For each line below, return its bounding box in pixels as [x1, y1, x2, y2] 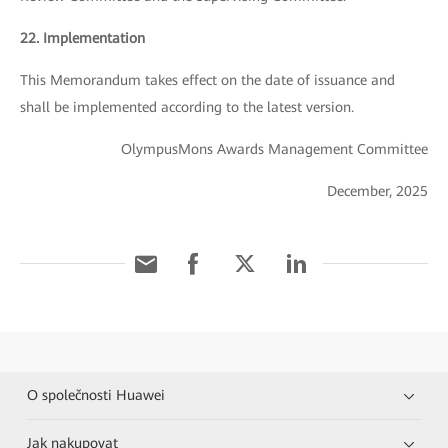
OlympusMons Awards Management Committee [121, 141, 428, 157]
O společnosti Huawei [27, 387, 166, 403]
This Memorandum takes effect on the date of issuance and [20, 72, 395, 88]
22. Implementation [20, 30, 145, 46]
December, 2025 [327, 183, 428, 199]
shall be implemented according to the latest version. [20, 99, 354, 115]
